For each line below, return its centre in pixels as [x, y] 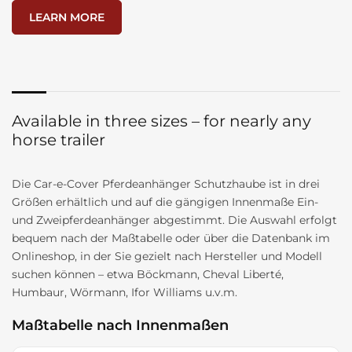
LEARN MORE [67, 17]
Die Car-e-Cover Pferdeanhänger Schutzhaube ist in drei [166, 184]
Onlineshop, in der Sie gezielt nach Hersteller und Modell [167, 256]
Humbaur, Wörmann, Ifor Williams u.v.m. [125, 292]
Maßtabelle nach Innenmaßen [120, 325]
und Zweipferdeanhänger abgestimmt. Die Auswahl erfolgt [174, 220]
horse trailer [59, 140]
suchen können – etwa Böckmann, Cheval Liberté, [148, 274]
